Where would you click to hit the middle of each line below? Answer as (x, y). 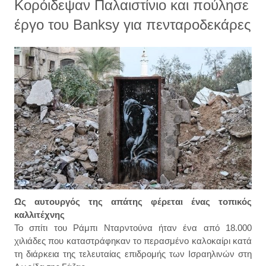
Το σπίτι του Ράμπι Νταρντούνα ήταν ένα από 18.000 (133, 227)
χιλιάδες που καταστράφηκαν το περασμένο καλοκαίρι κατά (133, 240)
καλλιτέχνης (39, 214)
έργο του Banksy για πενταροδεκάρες (133, 25)
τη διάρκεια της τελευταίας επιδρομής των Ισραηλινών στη (133, 254)
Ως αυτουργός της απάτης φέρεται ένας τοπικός (133, 201)
